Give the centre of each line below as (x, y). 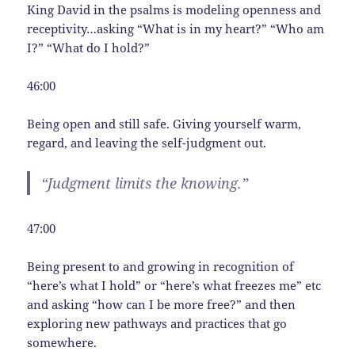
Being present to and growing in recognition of (161, 266)
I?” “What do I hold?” (89, 47)
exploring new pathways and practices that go (157, 323)
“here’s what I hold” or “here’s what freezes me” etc (174, 285)
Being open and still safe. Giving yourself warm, (164, 123)
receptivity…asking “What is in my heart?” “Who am (176, 28)
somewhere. (62, 342)
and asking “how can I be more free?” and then (162, 304)
